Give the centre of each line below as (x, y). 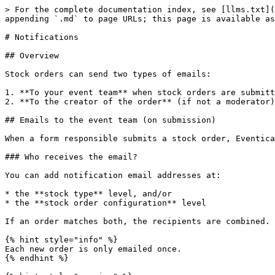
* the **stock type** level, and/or (88, 194)
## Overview (32, 56)
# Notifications (42, 37)
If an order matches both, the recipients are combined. (137, 221)
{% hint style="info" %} (61, 240)
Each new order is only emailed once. (93, 249)
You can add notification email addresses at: (113, 175)
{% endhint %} (37, 258)
